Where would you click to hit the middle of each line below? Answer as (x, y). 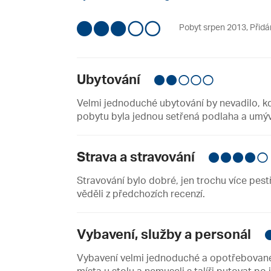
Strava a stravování (137, 157)
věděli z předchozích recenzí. (141, 194)
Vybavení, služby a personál (165, 234)
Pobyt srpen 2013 (213, 27)
